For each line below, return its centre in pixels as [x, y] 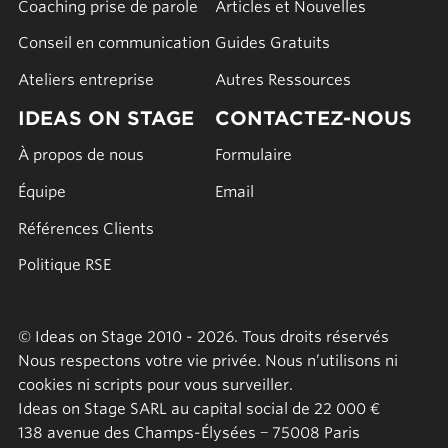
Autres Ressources [283, 80]
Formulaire [254, 155]
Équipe [41, 191]
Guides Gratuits [273, 43]
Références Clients [85, 228]
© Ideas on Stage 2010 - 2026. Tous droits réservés [203, 337]
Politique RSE [64, 265]
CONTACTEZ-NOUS [314, 119]
